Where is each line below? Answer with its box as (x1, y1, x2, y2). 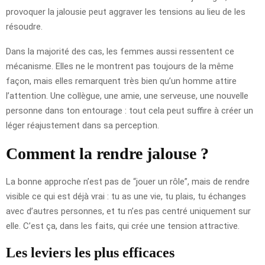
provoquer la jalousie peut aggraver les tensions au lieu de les (6, 6, 245, 17)
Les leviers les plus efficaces (6, 244, 174, 260)
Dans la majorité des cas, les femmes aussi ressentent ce (6, 46, 234, 57)
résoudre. (6, 21, 43, 32)
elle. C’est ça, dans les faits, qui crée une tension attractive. (6, 220, 240, 231)
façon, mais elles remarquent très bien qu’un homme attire (6, 75, 237, 86)
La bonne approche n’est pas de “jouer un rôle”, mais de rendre (6, 176, 250, 187)
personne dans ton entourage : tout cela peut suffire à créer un (6, 105, 253, 116)
